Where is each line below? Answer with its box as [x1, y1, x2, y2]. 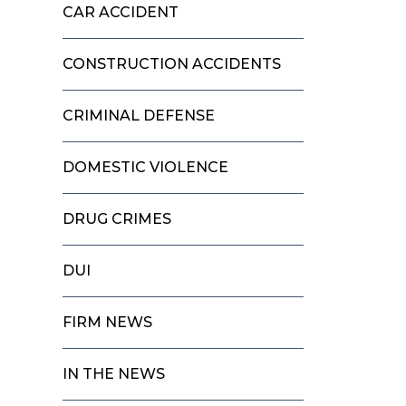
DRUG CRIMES [63, 209, 172, 227]
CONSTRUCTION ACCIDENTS [63, 54, 282, 72]
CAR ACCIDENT [63, 3, 179, 21]
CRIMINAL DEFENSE [63, 106, 216, 124]
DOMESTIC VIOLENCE [63, 158, 229, 176]
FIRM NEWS [63, 313, 153, 331]
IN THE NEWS [63, 364, 166, 382]
